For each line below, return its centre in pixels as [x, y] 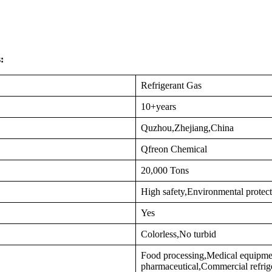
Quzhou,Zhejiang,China [187, 128]
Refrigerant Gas [171, 85]
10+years [158, 107]
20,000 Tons [165, 170]
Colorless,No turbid [178, 234]
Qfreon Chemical [174, 149]
